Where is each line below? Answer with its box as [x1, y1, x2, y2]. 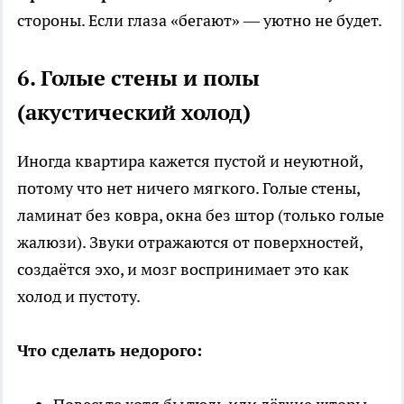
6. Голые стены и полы [17, 64, 260, 93]
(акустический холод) [17, 98, 251, 127]
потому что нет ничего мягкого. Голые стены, [17, 178, 360, 199]
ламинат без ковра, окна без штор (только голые [17, 205, 384, 226]
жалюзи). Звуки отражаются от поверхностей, [17, 232, 363, 253]
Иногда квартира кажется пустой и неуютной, [17, 151, 363, 172]
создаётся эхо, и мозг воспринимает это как [17, 259, 349, 280]
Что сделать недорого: [17, 340, 202, 362]
